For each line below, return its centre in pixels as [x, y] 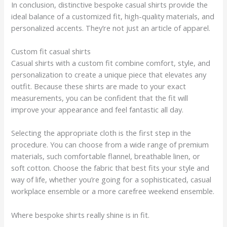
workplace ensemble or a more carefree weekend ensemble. [113, 191]
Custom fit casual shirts [51, 51]
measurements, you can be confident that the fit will [100, 98]
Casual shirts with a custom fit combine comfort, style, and [111, 63]
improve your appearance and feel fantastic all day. [98, 109]
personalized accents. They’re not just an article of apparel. [111, 28]
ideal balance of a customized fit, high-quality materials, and [113, 16]
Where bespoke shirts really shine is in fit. [81, 215]
